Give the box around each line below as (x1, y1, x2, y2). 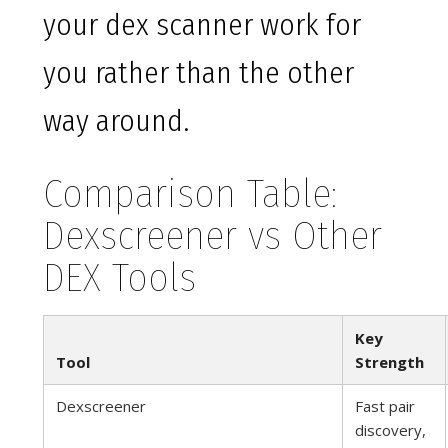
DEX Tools (43, 254, 196, 303)
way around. (43, 103, 189, 140)
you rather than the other (43, 55, 354, 92)
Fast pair (355, 396, 415, 417)
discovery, (355, 420, 426, 441)
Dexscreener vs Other (43, 212, 382, 261)
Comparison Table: (43, 170, 337, 219)
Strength (355, 352, 424, 373)
